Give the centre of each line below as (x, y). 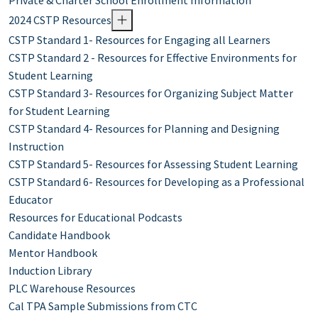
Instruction (36, 147)
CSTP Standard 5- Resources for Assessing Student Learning (153, 164)
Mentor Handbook (53, 253)
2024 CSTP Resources (60, 20)
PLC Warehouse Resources (72, 289)
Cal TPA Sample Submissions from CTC (103, 306)
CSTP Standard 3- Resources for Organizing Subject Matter (151, 93)
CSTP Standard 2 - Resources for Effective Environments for (153, 58)
